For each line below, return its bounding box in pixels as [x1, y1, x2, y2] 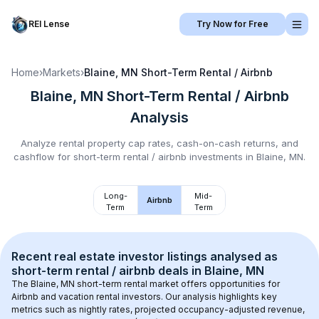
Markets [43, 66, 80, 78]
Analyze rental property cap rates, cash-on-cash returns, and [21, 137, 298, 149]
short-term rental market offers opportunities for [75, 278, 282, 289]
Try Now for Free [197, 19, 268, 29]
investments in [187, 151, 256, 162]
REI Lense [28, 19, 70, 29]
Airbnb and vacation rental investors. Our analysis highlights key [11, 291, 279, 302]
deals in [155, 263, 204, 278]
